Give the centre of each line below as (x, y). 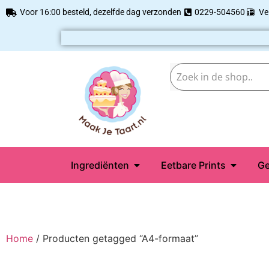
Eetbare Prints (193, 165)
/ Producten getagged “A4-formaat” (116, 238)
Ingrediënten (100, 165)
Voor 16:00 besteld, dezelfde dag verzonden (100, 12)
